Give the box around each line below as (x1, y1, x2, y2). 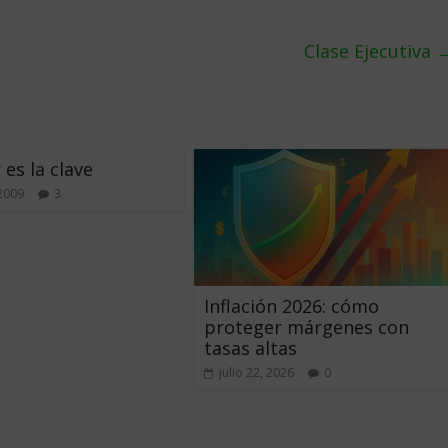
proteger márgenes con (204, 314, 409, 339)
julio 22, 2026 (219, 363, 294, 381)
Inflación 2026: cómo (204, 293, 379, 318)
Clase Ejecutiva (304, 39, 436, 63)
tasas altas (204, 335, 297, 360)
